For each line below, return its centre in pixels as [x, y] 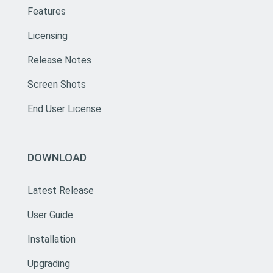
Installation [51, 239]
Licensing [47, 35]
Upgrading [48, 263]
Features [46, 11]
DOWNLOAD [57, 157]
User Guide [50, 214]
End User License [64, 108]
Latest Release [60, 190]
